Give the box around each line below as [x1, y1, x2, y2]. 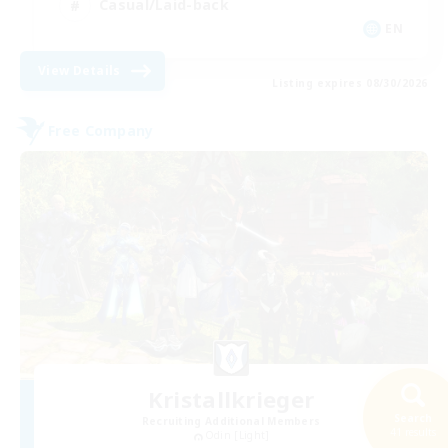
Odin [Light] [204, 428, 270, 443]
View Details [38, 61, 121, 79]
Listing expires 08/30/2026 [272, 75, 428, 90]
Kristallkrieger [147, 384, 315, 415]
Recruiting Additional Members [141, 414, 321, 429]
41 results [390, 425, 436, 439]
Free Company [48, 121, 154, 141]
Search [394, 411, 432, 425]
